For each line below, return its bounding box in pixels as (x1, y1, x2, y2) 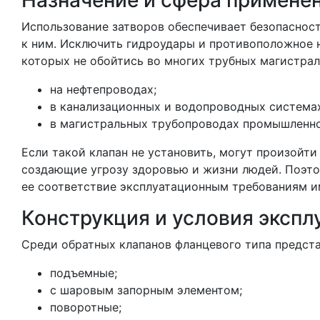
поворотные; (50, 300, 121, 314)
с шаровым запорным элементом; (50, 283, 242, 297)
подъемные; (50, 266, 117, 280)
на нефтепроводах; (50, 82, 156, 96)
